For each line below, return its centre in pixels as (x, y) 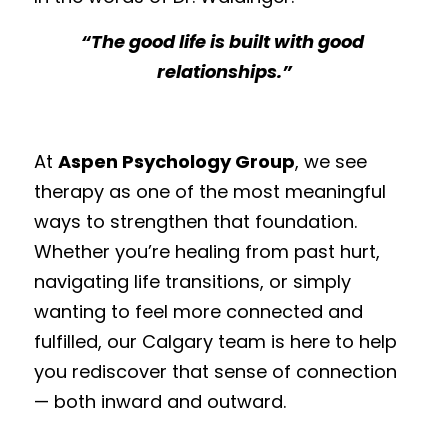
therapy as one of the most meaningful (210, 191)
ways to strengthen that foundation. (195, 221)
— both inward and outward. (160, 401)
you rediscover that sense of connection (215, 371)
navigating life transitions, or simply (192, 281)
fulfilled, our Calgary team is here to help (215, 341)
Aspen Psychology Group (176, 161)
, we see (331, 161)
